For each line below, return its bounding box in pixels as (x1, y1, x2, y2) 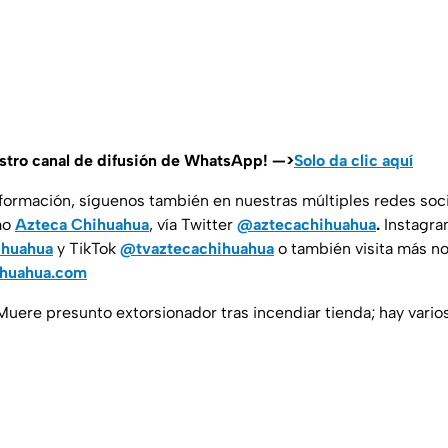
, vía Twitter (149, 215, 237, 235)
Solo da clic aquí (294, 151, 413, 171)
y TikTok (53, 239, 120, 259)
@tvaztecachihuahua (120, 239, 274, 259)
